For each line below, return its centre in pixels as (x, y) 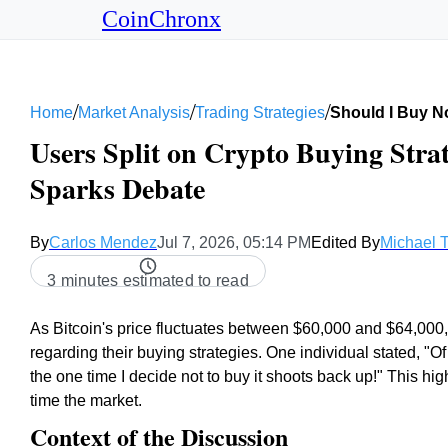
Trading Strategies (260, 112)
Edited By (345, 242)
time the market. (86, 400)
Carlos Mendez (103, 242)
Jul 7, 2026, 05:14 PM (234, 242)
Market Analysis (134, 112)
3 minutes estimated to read (148, 280)
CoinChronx (161, 19)
